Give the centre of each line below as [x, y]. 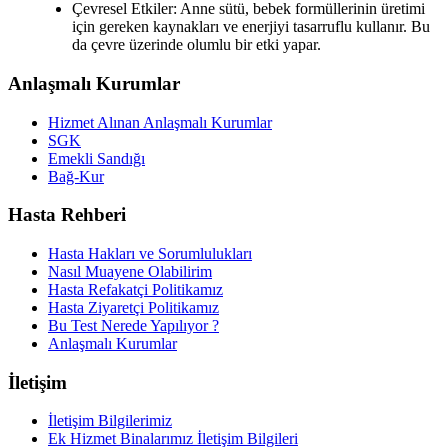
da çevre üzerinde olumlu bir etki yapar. [196, 45]
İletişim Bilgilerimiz [110, 421]
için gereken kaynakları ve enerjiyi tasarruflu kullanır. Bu [251, 27]
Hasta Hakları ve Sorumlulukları [150, 253]
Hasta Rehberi [67, 215]
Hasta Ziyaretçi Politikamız [133, 307]
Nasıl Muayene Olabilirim [130, 271]
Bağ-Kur [76, 176]
